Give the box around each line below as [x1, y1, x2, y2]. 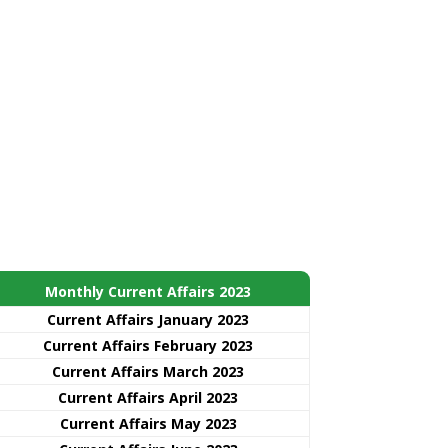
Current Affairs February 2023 [43, 335, 253, 355]
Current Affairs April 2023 [58, 387, 238, 407]
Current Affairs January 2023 [47, 309, 249, 329]
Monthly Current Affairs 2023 [45, 281, 251, 301]
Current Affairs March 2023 [52, 361, 244, 381]
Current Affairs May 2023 [59, 413, 237, 433]
